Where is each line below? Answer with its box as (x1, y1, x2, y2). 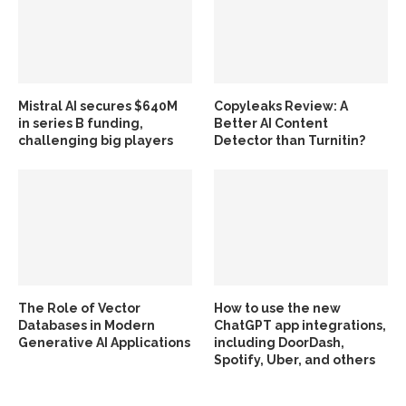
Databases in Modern (18, 317, 155, 333)
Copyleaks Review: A (214, 98, 349, 113)
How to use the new (214, 300, 342, 315)
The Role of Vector (18, 300, 140, 315)
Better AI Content (214, 115, 329, 130)
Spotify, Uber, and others (214, 352, 376, 367)
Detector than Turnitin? (214, 132, 366, 148)
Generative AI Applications (18, 334, 190, 350)
